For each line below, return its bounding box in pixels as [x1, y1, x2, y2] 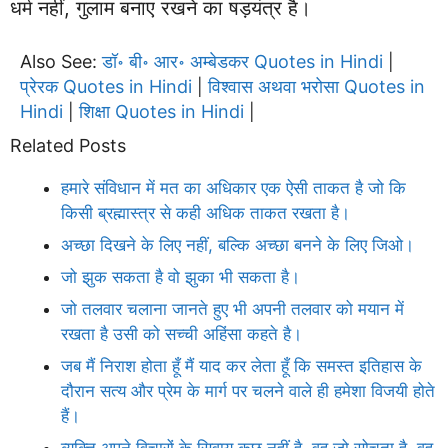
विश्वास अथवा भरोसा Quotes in [208, 75, 425, 97]
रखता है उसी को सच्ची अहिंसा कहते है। [61, 323, 302, 344]
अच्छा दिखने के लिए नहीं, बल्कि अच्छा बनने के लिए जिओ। [61, 234, 414, 255]
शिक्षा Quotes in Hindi [79, 100, 244, 122]
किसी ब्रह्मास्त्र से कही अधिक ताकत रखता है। [61, 202, 350, 223]
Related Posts [10, 134, 126, 156]
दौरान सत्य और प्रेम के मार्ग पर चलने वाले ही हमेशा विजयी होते [61, 380, 435, 401]
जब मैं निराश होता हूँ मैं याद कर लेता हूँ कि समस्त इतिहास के [61, 355, 422, 376]
